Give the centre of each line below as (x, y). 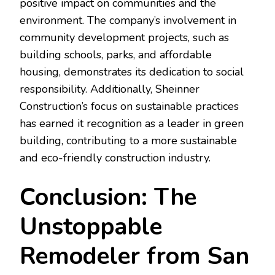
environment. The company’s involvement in (128, 20)
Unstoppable (91, 227)
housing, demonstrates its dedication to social (132, 72)
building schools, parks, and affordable (116, 54)
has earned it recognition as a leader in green (132, 123)
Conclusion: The (108, 197)
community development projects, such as (124, 37)
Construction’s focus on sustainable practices (129, 106)
